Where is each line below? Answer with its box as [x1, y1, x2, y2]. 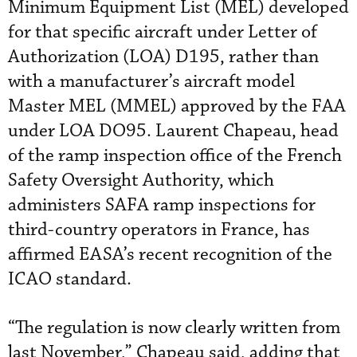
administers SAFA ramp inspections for [8, 194, 316, 217]
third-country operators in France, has [8, 218, 310, 241]
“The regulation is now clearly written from [8, 316, 340, 339]
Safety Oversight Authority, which [8, 169, 274, 192]
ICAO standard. [8, 268, 131, 291]
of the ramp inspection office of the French [8, 144, 342, 167]
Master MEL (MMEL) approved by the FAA [8, 95, 346, 118]
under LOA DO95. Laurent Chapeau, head [8, 120, 339, 143]
